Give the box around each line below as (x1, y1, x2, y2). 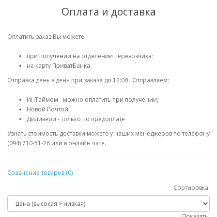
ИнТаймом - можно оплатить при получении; (27, 95, 158, 104)
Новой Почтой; (27, 105, 70, 113)
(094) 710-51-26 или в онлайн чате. (7, 139, 106, 147)
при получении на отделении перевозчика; (27, 52, 153, 60)
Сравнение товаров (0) (7, 169, 73, 177)
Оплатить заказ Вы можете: (7, 32, 86, 41)
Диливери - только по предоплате (27, 115, 125, 123)
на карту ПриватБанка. (27, 62, 92, 70)
